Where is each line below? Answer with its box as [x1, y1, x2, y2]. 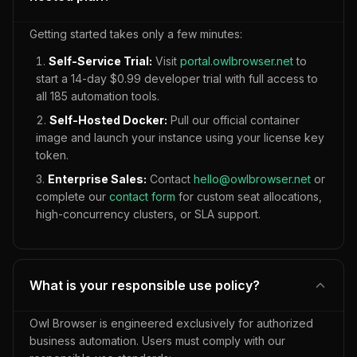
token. [36, 148, 69, 162]
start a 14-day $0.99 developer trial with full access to [36, 72, 318, 85]
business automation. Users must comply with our [29, 334, 285, 347]
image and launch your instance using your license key [36, 131, 324, 144]
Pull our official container [167, 113, 300, 127]
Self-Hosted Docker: [49, 113, 167, 127]
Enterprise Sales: [48, 172, 147, 186]
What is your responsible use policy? [29, 277, 260, 293]
